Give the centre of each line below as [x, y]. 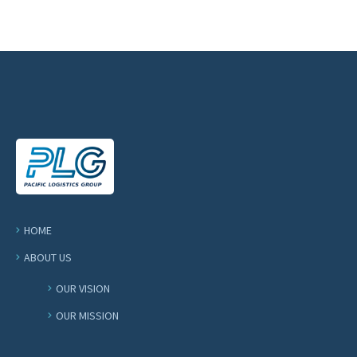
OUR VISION [83, 288]
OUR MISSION [87, 316]
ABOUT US [48, 257]
